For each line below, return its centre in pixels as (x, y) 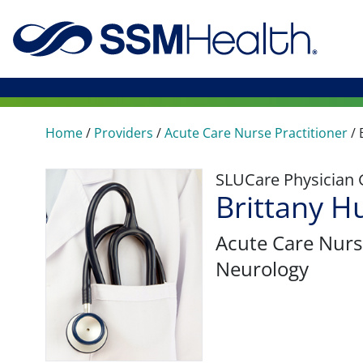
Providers (124, 133)
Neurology (262, 269)
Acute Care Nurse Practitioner (256, 133)
